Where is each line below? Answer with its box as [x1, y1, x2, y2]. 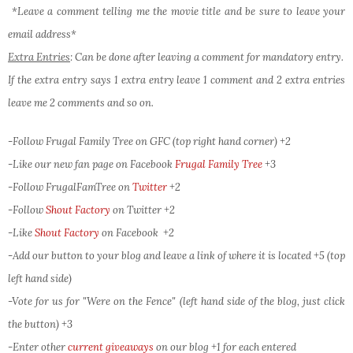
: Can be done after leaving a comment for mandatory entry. [70, 50, 344, 64]
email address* [8, 27, 76, 41]
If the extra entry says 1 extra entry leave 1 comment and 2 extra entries [8, 72, 345, 87]
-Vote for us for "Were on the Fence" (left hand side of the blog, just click [8, 294, 345, 308]
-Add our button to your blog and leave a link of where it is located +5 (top [8, 248, 345, 262]
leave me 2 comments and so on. [8, 95, 154, 110]
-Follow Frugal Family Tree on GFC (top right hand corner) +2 [8, 134, 291, 148]
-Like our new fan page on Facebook [8, 157, 175, 171]
